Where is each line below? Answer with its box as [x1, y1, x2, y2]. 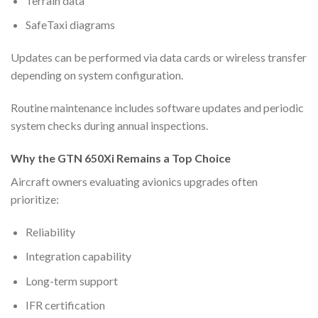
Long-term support [25, 273, 118, 287]
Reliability [25, 224, 75, 238]
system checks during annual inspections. [11, 118, 208, 132]
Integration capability [25, 249, 131, 263]
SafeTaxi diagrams [25, 18, 115, 32]
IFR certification [25, 298, 105, 312]
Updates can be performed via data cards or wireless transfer [11, 50, 307, 65]
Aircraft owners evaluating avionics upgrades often [11, 174, 258, 188]
